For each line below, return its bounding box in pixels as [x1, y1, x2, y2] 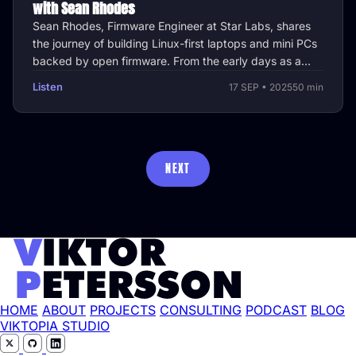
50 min [292, 80, 323, 93]
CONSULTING [160, 302, 242, 319]
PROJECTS [90, 302, 156, 319]
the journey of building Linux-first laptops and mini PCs [33, 37, 317, 51]
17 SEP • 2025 [229, 80, 292, 93]
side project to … [33, 72, 120, 86]
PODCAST [246, 302, 307, 319]
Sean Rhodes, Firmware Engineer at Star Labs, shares [33, 19, 311, 33]
